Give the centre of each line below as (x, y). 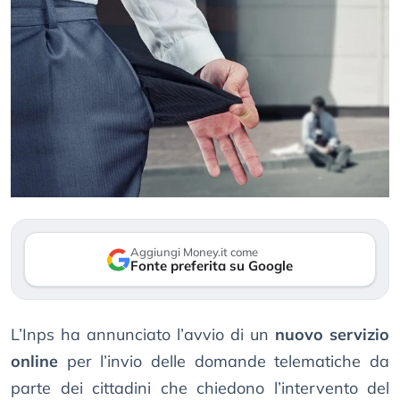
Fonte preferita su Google (212, 266)
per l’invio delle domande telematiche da (224, 362)
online (34, 362)
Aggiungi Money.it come (194, 252)
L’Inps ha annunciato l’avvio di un (143, 335)
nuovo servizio (332, 335)
